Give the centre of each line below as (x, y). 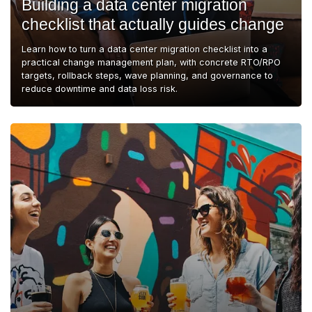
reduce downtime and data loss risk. (100, 88)
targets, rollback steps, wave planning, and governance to (147, 75)
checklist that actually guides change (153, 24)
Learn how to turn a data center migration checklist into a (145, 49)
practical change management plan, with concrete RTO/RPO (151, 62)
